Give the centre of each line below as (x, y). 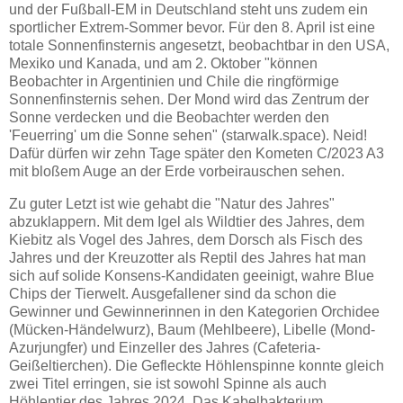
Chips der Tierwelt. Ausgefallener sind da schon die (173, 293)
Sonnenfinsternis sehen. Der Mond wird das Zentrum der (189, 99)
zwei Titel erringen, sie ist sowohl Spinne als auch (168, 383)
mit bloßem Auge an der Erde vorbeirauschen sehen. (177, 171)
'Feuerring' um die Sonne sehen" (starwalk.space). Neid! (188, 135)
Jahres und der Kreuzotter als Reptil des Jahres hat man (188, 257)
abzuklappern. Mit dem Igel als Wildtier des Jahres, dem (187, 221)
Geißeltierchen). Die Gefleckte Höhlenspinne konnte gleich (197, 365)
